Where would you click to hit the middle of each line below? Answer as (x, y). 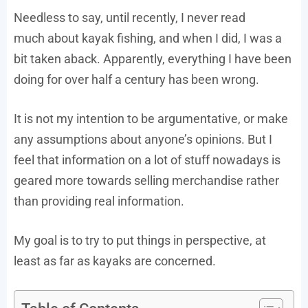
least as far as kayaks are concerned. (115, 261)
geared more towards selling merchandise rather (146, 181)
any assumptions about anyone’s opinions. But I (143, 140)
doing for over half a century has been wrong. (136, 80)
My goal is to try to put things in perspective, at (140, 241)
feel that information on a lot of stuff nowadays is (147, 160)
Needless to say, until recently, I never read (130, 18)
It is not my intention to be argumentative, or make (151, 119)
